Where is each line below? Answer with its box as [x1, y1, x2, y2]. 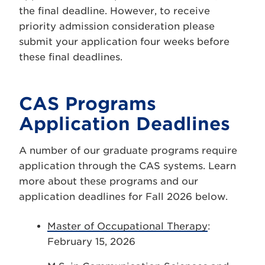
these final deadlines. [19, 51, 122, 63]
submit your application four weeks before [19, 36, 230, 47]
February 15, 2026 [47, 236, 135, 247]
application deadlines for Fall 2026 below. [19, 191, 228, 202]
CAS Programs [19, 93, 156, 114]
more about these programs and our [19, 176, 198, 187]
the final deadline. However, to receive [19, 5, 210, 17]
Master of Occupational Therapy [47, 221, 208, 232]
